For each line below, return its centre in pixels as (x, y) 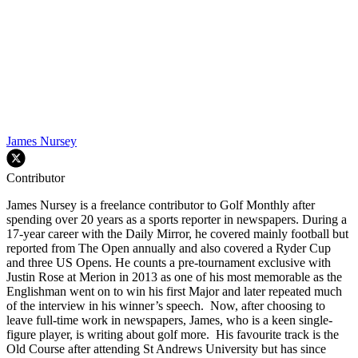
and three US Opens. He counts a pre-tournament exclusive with (169, 263)
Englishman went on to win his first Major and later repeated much (174, 292)
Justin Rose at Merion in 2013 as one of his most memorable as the (174, 277)
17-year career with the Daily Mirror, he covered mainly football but (177, 234)
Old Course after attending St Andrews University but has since (166, 349)
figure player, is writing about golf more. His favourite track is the (173, 335)
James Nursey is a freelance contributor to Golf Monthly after (161, 205)
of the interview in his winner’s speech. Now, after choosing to (166, 306)
